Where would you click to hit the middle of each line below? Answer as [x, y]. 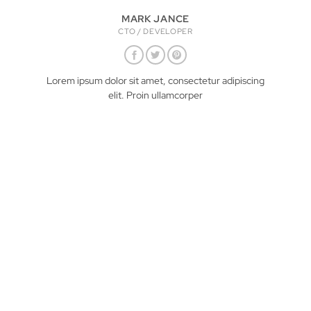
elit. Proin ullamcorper [155, 95]
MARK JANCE [155, 18]
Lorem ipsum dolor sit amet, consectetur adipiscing [155, 80]
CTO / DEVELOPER [155, 31]
